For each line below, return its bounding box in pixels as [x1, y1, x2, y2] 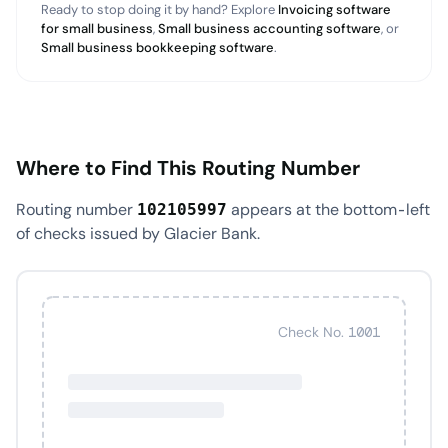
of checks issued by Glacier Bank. [16, 223, 260, 244]
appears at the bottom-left [227, 199, 430, 220]
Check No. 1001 [278, 323, 380, 341]
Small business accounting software [158, 20, 381, 37]
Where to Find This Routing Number [16, 155, 360, 181]
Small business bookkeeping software [41, 39, 274, 56]
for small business [41, 20, 153, 37]
